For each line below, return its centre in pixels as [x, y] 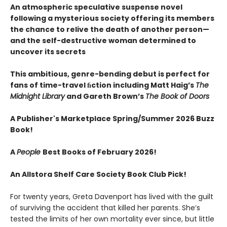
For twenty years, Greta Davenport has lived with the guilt [112, 196]
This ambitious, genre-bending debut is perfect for [110, 74]
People [30, 152]
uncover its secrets [48, 51]
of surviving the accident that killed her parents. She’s [105, 207]
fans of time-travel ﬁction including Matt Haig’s [103, 85]
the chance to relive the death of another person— [110, 29]
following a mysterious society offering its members [112, 18]
